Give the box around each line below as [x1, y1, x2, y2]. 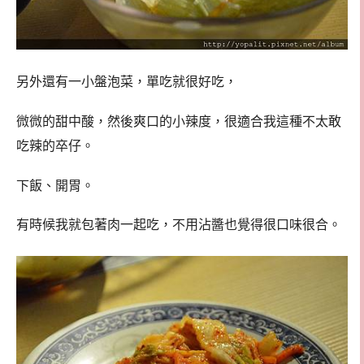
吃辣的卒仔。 [16, 138, 94, 153]
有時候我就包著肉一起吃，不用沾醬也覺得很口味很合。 [16, 218, 341, 232]
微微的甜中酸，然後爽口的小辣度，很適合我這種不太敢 [16, 114, 341, 128]
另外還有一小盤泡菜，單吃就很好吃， [16, 75, 237, 89]
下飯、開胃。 [16, 178, 94, 193]
